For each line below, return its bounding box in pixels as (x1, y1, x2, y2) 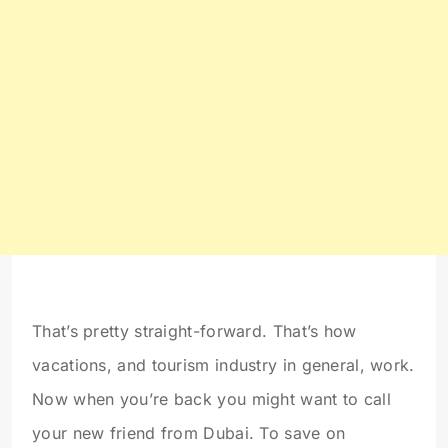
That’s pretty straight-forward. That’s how (32, 321, 357, 341)
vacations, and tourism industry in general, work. (32, 355, 415, 375)
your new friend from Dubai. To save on (32, 423, 346, 443)
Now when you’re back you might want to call (32, 389, 391, 409)
